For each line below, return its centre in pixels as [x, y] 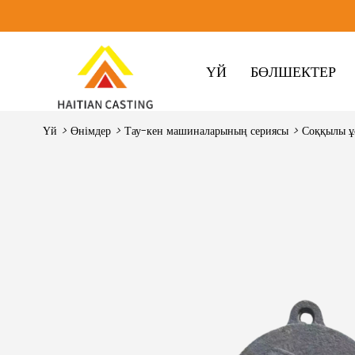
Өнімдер [90, 130]
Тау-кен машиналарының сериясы [206, 130]
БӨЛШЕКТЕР [293, 71]
